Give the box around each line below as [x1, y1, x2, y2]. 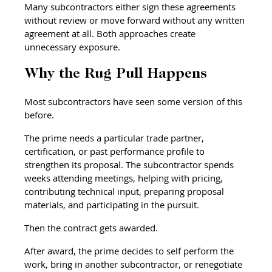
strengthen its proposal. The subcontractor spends [24, 158, 237, 171]
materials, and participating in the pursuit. [24, 198, 200, 211]
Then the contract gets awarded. [24, 221, 158, 234]
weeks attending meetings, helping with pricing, [24, 171, 226, 184]
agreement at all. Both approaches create [24, 27, 199, 39]
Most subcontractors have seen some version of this [24, 95, 245, 107]
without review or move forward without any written [24, 13, 248, 26]
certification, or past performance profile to [24, 144, 208, 157]
